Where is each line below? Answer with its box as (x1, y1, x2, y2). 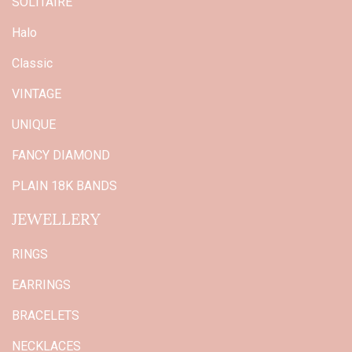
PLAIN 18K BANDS (12, 178, 117, 193)
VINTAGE (12, 86, 61, 101)
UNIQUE (12, 116, 56, 132)
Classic (12, 55, 53, 71)
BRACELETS (12, 307, 79, 323)
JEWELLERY (12, 205, 101, 229)
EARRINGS (12, 277, 71, 292)
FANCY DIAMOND (12, 147, 110, 163)
